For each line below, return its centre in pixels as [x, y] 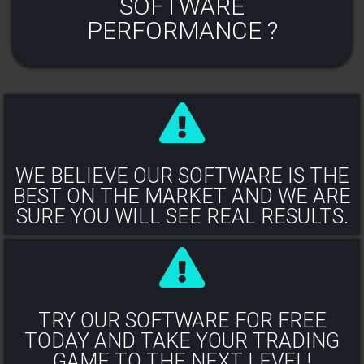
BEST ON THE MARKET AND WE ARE [182, 197]
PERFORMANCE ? [182, 30]
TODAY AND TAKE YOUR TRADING [182, 341]
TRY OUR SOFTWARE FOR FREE [182, 321]
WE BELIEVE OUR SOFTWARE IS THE [182, 176]
